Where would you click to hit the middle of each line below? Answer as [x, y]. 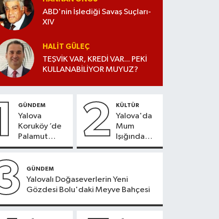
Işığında [131, 137]
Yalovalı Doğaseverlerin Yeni [77, 179]
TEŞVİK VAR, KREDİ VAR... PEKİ [95, 60]
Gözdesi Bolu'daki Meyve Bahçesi [88, 190]
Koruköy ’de [40, 127]
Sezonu [32, 147]
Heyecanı [36, 157]
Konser [129, 147]
